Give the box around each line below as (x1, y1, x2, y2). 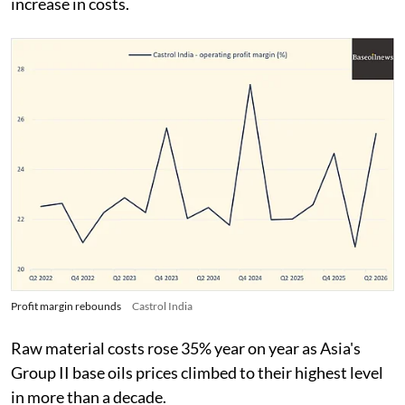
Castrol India (132, 298, 193, 313)
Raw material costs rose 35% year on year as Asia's (11, 337, 361, 358)
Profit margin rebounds (11, 298, 121, 313)
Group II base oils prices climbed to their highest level (11, 362, 383, 382)
